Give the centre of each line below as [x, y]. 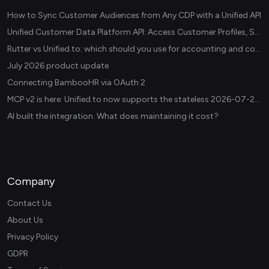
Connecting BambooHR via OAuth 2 [76, 83]
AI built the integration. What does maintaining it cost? [113, 116]
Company [31, 182]
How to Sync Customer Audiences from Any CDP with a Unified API [134, 16]
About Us [25, 220]
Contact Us [29, 204]
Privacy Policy [33, 237]
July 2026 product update [58, 66]
